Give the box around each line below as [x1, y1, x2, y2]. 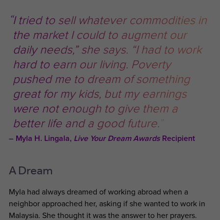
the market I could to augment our [12, 28, 187, 42]
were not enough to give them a [12, 102, 178, 116]
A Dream [8, 163, 53, 177]
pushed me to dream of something [12, 72, 190, 86]
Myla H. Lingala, [15, 134, 74, 143]
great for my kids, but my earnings [12, 87, 187, 101]
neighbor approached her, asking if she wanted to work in [8, 199, 205, 209]
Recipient [160, 134, 195, 143]
